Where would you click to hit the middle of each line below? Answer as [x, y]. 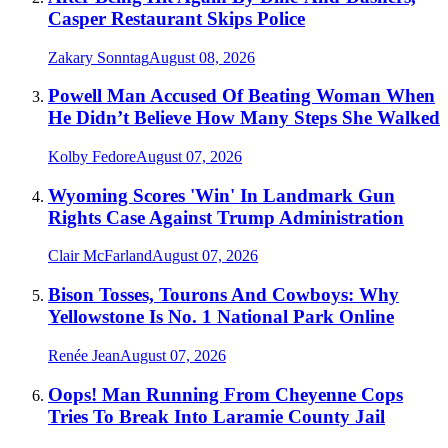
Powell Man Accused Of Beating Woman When [241, 96]
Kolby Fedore [92, 157]
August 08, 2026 [202, 57]
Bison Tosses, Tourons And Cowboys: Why [223, 295]
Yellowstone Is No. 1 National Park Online [221, 317]
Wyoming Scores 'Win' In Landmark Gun [221, 195]
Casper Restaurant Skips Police [176, 18]
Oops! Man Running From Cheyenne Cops [225, 394]
